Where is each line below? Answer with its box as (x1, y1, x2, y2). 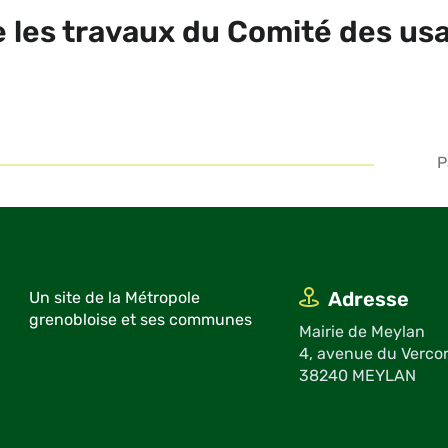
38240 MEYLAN (298, 365, 416, 385)
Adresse (327, 286, 409, 311)
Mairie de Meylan (298, 321, 425, 341)
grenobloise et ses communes (29, 309, 252, 329)
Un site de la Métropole (29, 287, 200, 307)
